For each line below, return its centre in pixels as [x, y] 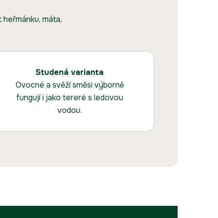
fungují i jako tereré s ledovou [70, 98]
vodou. [70, 110]
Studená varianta [70, 73]
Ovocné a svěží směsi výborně [70, 85]
